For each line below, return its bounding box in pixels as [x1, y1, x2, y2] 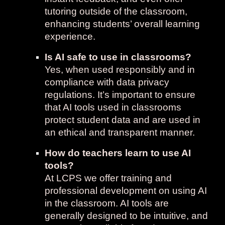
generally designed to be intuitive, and [45, 210, 208, 221]
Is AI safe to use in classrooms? [45, 52, 192, 62]
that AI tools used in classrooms [45, 102, 182, 113]
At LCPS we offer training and [45, 173, 172, 183]
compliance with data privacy [45, 77, 170, 87]
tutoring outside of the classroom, [45, 6, 188, 17]
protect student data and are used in [45, 115, 201, 125]
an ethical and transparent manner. [45, 127, 195, 138]
